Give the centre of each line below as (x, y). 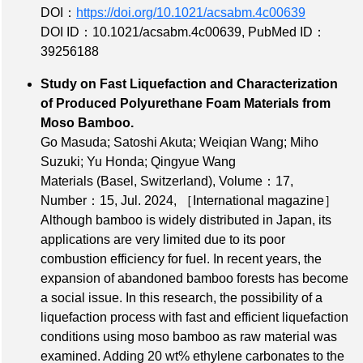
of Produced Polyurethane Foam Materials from (186, 103)
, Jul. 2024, (147, 200)
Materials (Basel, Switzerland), (130, 181)
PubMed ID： (287, 32)
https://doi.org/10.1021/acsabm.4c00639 (191, 12)
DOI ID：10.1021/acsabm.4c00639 (141, 32)
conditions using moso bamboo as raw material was (189, 336)
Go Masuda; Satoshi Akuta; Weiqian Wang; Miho (179, 142)
